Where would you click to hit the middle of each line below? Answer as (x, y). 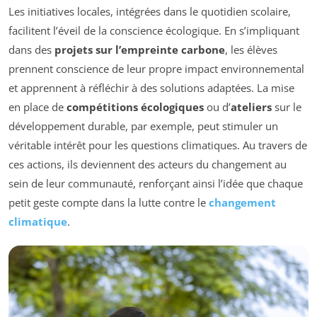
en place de (38, 106)
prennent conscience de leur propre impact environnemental (156, 68)
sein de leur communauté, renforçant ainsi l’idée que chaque (156, 183)
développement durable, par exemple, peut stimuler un (143, 126)
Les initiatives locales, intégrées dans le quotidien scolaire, (150, 11)
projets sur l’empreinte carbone (140, 49)
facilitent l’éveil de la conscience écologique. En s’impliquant (154, 30)
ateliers (251, 106)
